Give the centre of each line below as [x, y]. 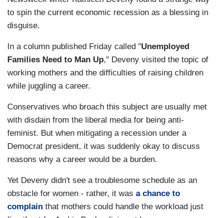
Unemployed [165, 47]
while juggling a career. [49, 86]
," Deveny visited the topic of [156, 60]
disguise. [24, 26]
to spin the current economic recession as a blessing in [108, 13]
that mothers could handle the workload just [123, 207]
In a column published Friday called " [74, 47]
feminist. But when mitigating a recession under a [97, 133]
